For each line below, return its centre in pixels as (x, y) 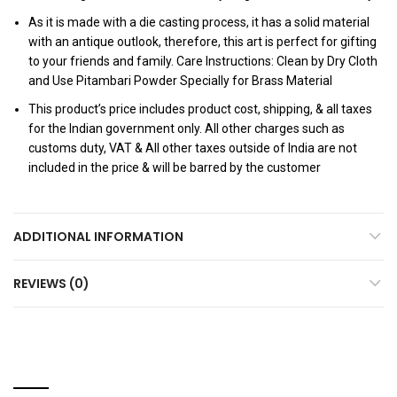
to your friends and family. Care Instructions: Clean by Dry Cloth (203, 62)
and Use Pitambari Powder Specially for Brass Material (180, 81)
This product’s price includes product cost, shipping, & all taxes (200, 109)
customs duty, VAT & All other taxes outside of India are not (193, 148)
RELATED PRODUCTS (110, 365)
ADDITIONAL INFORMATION (98, 237)
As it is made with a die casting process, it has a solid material (199, 23)
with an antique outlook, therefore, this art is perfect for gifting (202, 42)
